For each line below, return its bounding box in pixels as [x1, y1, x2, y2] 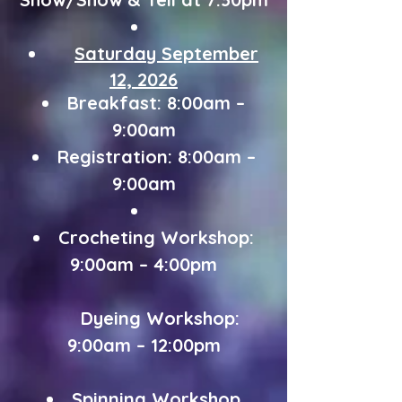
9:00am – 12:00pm [66, 334, 221, 356]
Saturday [74, 42, 162, 65]
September [162, 42, 258, 65]
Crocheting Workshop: [58, 226, 254, 249]
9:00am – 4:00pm [70, 253, 217, 275]
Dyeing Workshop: [48, 307, 240, 329]
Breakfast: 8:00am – [67, 92, 245, 114]
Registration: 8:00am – [57, 145, 256, 168]
